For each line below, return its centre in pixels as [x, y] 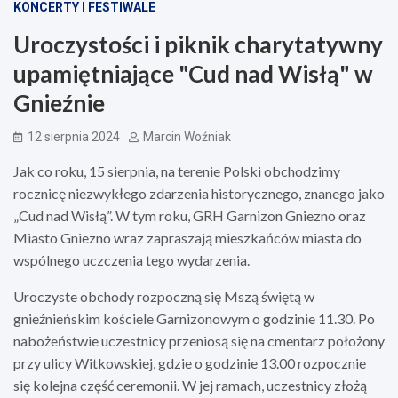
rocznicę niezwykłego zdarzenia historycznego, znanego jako [199, 193]
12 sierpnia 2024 [74, 136]
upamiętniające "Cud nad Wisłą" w [193, 73]
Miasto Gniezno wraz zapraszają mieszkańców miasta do [187, 237]
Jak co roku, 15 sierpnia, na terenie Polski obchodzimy [177, 171]
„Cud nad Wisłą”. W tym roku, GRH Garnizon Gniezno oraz [190, 215]
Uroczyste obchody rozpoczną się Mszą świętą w [164, 296]
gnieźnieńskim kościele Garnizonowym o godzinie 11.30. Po [194, 318]
